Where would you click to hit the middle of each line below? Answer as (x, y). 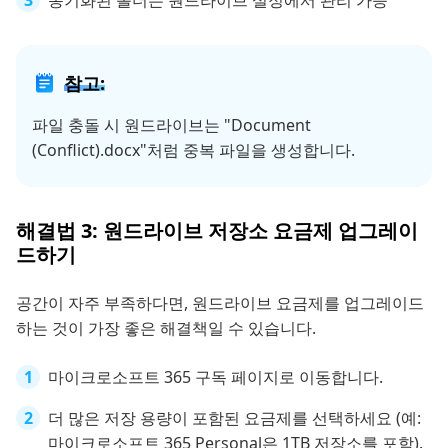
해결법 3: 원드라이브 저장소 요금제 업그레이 (217, 231)
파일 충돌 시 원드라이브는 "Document (171, 125)
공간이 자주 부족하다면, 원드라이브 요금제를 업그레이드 (220, 303)
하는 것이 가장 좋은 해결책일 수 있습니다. (166, 328)
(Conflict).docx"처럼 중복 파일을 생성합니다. (193, 150)
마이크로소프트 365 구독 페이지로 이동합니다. (215, 377)
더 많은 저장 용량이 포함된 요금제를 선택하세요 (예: (234, 418)
